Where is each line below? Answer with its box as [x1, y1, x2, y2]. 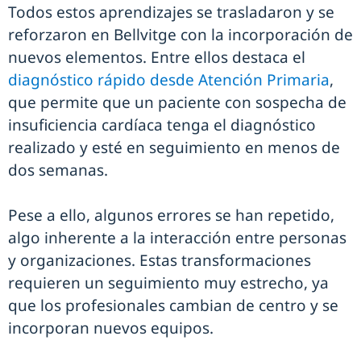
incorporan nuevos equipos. [8, 317, 214, 339]
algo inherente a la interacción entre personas [8, 227, 346, 249]
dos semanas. [8, 160, 108, 181]
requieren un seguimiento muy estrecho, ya [8, 272, 329, 294]
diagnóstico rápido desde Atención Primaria [8, 69, 330, 91]
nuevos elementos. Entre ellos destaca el [8, 47, 305, 68]
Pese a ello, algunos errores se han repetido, [8, 205, 334, 226]
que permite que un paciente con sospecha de [8, 92, 346, 114]
